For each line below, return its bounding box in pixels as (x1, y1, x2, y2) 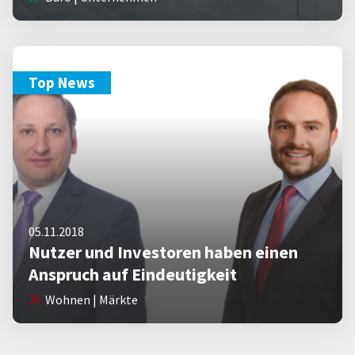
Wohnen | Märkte (45, 292, 138, 307)
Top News (29, 73, 95, 92)
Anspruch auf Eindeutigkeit (29, 263, 237, 285)
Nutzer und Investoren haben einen (29, 241, 298, 263)
